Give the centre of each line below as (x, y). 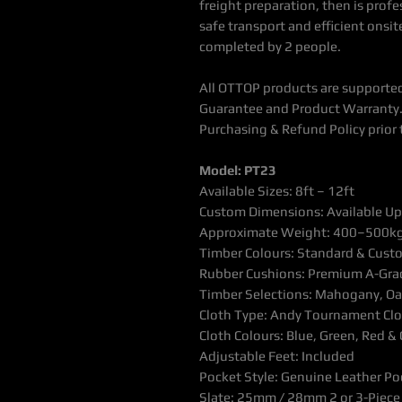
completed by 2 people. (270, 47)
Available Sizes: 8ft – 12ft (277, 191)
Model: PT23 (238, 170)
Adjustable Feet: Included (277, 356)
